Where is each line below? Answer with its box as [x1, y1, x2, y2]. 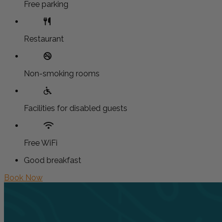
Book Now [4, 172, 43, 182]
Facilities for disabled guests [24, 103, 127, 113]
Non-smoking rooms [24, 68, 100, 78]
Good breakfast [24, 155, 81, 165]
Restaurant [24, 34, 64, 44]
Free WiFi [24, 138, 57, 148]
